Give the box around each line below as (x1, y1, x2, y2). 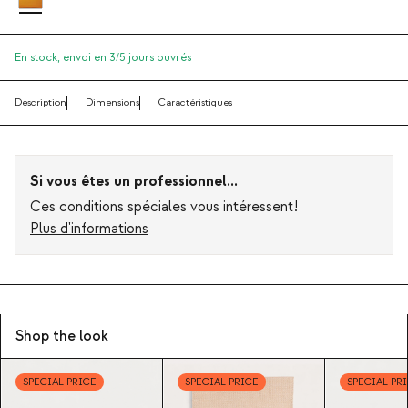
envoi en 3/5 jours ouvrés (63, 50, 191, 66)
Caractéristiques (158, 96, 232, 110)
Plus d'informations (30, 219, 148, 239)
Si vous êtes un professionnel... (30, 172, 238, 191)
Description (15, 96, 66, 110)
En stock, (15, 50, 63, 66)
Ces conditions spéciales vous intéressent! (30, 198, 299, 217)
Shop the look (15, 327, 108, 346)
